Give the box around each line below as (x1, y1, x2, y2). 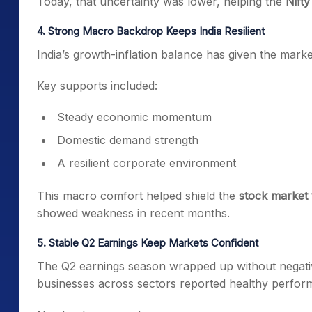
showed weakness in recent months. (37, 206, 230, 220)
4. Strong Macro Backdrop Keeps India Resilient (37, 24, 265, 38)
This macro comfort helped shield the (37, 189, 239, 203)
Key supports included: (37, 79, 157, 93)
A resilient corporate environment (57, 156, 236, 170)
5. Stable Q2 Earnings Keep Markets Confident (37, 236, 258, 249)
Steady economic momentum (57, 110, 212, 124)
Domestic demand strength (57, 133, 198, 147)
